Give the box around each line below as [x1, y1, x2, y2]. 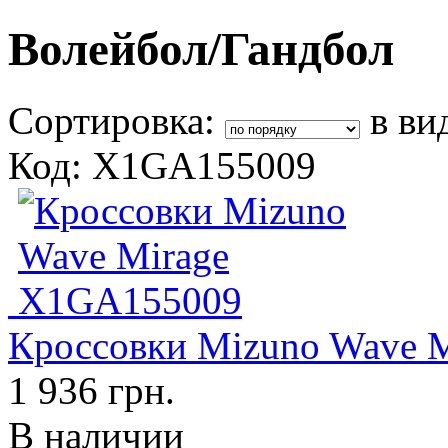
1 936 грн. [8, 368, 175, 412]
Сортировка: [8, 98, 225, 142]
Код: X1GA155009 [8, 143, 316, 187]
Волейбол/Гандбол [8, 23, 394, 76]
